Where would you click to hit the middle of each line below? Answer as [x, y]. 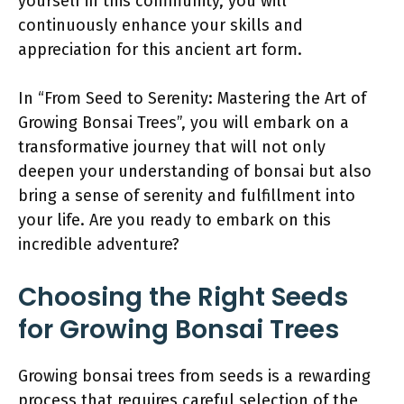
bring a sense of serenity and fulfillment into [187, 196]
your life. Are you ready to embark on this [174, 220]
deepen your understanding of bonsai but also [195, 171]
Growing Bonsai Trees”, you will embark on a [184, 123]
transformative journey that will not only [172, 147]
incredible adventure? [99, 244]
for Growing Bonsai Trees [179, 330]
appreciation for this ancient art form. [160, 50]
